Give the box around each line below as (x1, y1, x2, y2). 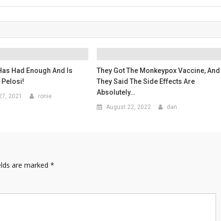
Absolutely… (97, 88, 136, 96)
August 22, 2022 (106, 104, 151, 110)
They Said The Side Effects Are (97, 77, 195, 85)
